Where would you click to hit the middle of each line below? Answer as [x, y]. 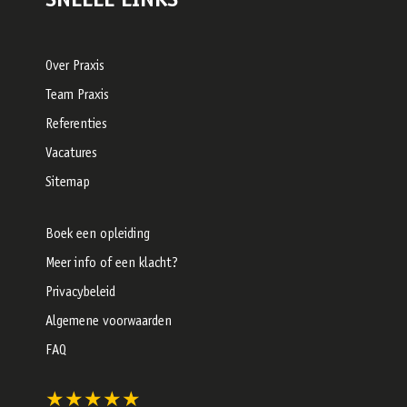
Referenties [76, 125]
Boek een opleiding [98, 235]
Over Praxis [75, 67]
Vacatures [71, 154]
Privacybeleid [80, 293]
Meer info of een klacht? [112, 264]
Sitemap [68, 183]
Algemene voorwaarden [109, 322]
